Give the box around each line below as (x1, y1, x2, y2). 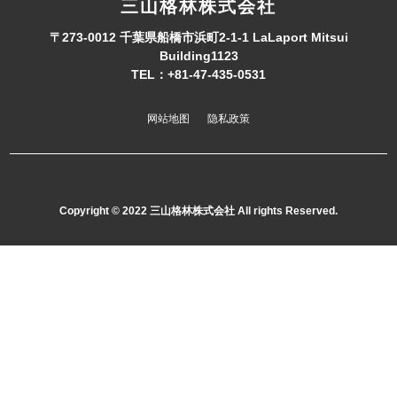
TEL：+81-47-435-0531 (131, 66, 266, 82)
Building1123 (159, 48, 238, 63)
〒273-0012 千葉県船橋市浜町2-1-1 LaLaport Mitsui (49, 29, 348, 44)
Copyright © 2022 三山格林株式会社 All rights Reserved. (59, 204, 338, 217)
